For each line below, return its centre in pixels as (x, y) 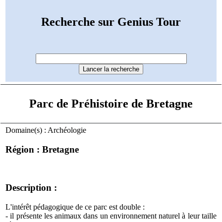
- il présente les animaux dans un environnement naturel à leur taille (111, 216)
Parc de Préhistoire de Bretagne (111, 103)
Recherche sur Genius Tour (111, 22)
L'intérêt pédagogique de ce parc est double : (75, 207)
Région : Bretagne (42, 149)
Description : (31, 187)
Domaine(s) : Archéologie (46, 130)
